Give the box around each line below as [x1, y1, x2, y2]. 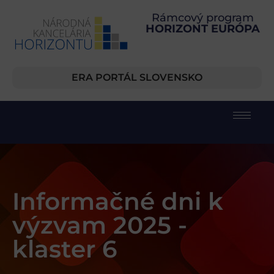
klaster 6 [12, 234, 117, 264]
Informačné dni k [12, 187, 223, 217]
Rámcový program [151, 11, 254, 24]
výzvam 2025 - [12, 210, 187, 240]
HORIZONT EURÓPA [145, 22, 260, 35]
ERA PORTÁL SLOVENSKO [72, 72, 202, 84]
